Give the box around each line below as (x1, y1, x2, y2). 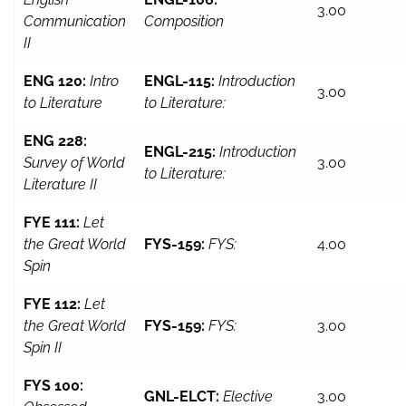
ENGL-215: (144, 143, 216, 161)
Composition (144, 13, 224, 31)
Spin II (24, 339, 62, 357)
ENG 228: (24, 132, 87, 150)
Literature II (24, 176, 97, 194)
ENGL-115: (144, 72, 215, 91)
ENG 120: (24, 72, 86, 91)
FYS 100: (24, 377, 83, 395)
